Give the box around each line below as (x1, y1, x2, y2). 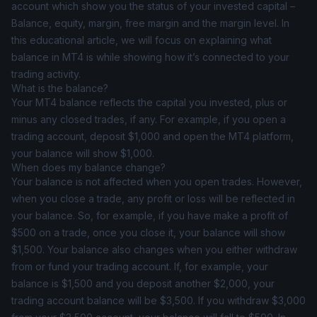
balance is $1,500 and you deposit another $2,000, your (11, 277, 275, 289)
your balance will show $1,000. (11, 147, 154, 159)
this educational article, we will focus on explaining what (11, 34, 272, 46)
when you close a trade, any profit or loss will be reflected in (11, 192, 295, 204)
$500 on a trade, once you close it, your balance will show (11, 226, 285, 238)
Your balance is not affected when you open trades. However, (11, 175, 302, 188)
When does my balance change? (11, 161, 166, 173)
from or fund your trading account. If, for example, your (11, 260, 268, 272)
